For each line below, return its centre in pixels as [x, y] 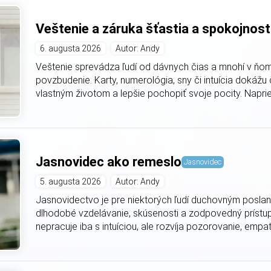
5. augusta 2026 [71, 182]
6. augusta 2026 [71, 49]
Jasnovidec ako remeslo [109, 162]
